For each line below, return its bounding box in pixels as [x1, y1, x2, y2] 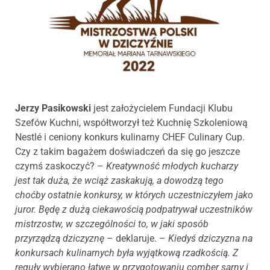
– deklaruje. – [104, 233, 168, 245]
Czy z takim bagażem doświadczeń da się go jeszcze [15, 146, 240, 158]
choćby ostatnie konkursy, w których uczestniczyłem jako [15, 189, 253, 201]
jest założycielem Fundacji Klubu [91, 102, 233, 115]
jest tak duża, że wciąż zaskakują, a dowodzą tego [15, 175, 224, 187]
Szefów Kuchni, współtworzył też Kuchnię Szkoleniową [15, 117, 248, 129]
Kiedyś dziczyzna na [168, 233, 253, 245]
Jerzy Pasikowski [15, 102, 91, 115]
